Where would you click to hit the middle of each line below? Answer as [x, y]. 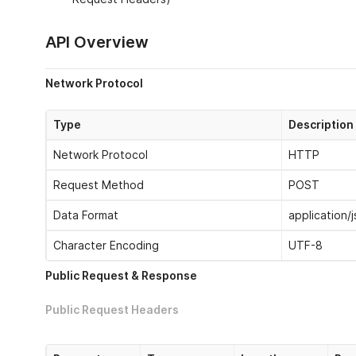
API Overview [97, 43]
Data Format [85, 215]
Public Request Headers [112, 310]
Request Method [98, 185]
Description [321, 125]
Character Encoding [106, 246]
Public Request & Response [121, 276]
